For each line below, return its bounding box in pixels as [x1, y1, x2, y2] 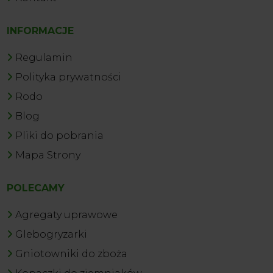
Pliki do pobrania [15, 129, 104, 141]
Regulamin [15, 51, 73, 63]
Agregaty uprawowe [15, 208, 118, 221]
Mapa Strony [15, 149, 81, 161]
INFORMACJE [7, 24, 74, 37]
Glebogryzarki [15, 228, 88, 240]
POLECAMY [7, 182, 65, 194]
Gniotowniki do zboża [15, 247, 128, 260]
